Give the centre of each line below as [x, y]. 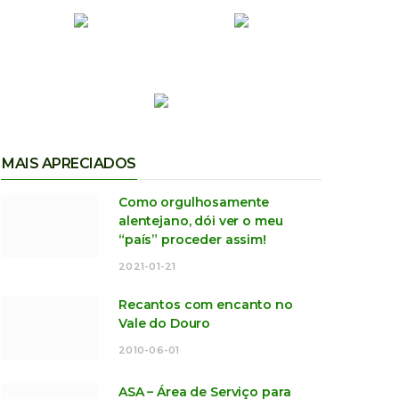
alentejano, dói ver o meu [201, 221]
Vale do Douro [165, 324]
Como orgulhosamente [194, 203]
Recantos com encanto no [206, 305]
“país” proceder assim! [192, 240]
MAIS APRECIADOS [69, 164]
